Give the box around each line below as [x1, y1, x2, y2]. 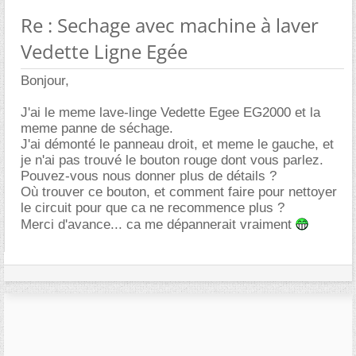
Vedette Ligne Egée [21, 37, 188, 64]
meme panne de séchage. [21, 120, 173, 136]
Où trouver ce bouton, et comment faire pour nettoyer [21, 184, 337, 199]
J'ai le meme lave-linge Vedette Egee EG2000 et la [21, 104, 320, 120]
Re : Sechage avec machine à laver [21, 11, 319, 38]
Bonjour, [21, 72, 69, 88]
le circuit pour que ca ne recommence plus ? [21, 199, 284, 215]
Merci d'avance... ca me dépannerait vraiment [21, 216, 296, 232]
